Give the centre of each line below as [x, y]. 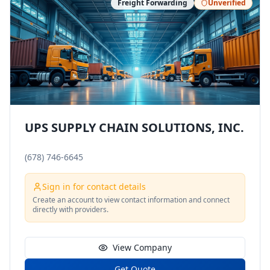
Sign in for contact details [94, 187]
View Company [142, 247]
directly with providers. [71, 209]
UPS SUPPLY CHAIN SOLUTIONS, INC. [134, 127]
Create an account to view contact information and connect [131, 200]
